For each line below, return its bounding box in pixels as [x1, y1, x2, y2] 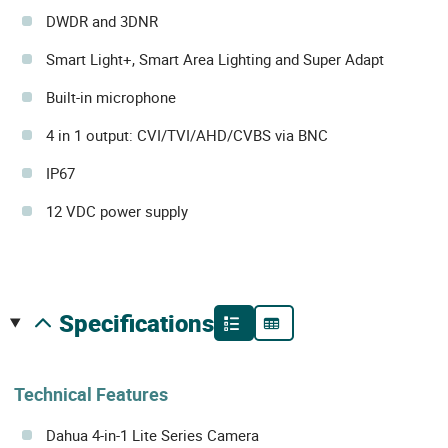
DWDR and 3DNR [46, 11, 158, 32]
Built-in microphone [46, 87, 176, 108]
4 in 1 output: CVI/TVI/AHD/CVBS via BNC [46, 125, 328, 146]
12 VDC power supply [46, 201, 188, 222]
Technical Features [14, 382, 168, 407]
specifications [73, 307, 214, 340]
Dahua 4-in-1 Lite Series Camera [46, 425, 259, 446]
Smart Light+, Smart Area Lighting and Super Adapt [46, 49, 384, 70]
